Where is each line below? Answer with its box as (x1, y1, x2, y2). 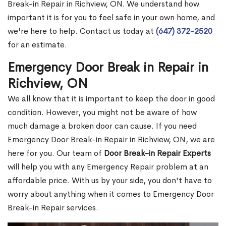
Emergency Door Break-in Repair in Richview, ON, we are (8, 134, 215, 145)
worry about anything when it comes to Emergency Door (8, 189, 214, 200)
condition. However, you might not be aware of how (8, 107, 197, 118)
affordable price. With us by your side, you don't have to (8, 175, 212, 186)
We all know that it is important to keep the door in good (8, 93, 215, 104)
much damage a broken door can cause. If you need (8, 121, 197, 132)
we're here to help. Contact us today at (8, 26, 156, 37)
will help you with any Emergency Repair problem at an (8, 161, 208, 173)
